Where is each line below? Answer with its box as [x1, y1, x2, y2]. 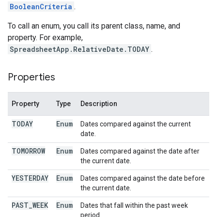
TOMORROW [12, 146, 45, 155]
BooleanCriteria [10, 2, 72, 11]
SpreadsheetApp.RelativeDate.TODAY [10, 45, 149, 54]
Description [80, 100, 117, 108]
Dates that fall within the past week [80, 201, 188, 209]
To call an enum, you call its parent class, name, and [8, 21, 180, 31]
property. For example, [8, 33, 83, 42]
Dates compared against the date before [80, 174, 205, 182]
